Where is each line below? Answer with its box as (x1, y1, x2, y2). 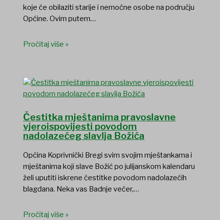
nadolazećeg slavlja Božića (23, 130, 145, 141)
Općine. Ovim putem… (23, 14, 96, 24)
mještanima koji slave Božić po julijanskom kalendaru (23, 162, 195, 171)
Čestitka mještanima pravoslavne (23, 111, 176, 123)
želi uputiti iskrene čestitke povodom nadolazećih (23, 173, 187, 182)
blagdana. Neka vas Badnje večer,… (23, 184, 139, 193)
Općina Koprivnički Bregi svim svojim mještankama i (23, 150, 192, 160)
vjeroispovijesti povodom (23, 120, 137, 132)
